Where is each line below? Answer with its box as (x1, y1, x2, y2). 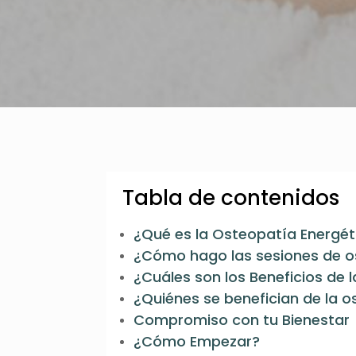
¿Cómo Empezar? (133, 331, 261, 351)
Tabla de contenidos (122, 183, 340, 212)
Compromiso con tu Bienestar (133, 309, 350, 330)
